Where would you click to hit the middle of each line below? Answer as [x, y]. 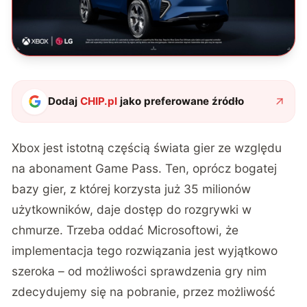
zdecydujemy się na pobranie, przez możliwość [144, 292]
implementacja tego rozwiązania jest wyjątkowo [145, 251]
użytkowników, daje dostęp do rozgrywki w [132, 210]
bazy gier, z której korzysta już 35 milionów [132, 189]
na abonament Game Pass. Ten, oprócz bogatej [145, 169]
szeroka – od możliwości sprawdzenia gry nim [139, 271]
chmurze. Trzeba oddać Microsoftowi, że [125, 230]
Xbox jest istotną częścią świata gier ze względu [147, 148]
